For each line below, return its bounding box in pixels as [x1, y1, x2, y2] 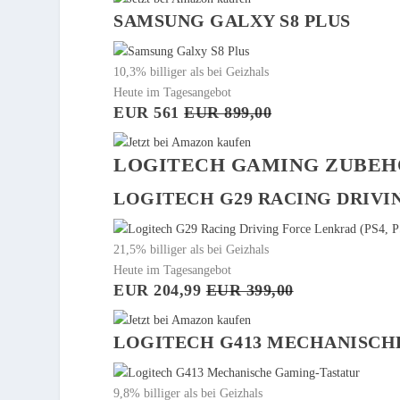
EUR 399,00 [205, 280, 294, 299]
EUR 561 [113, 103, 185, 121]
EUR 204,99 [113, 280, 206, 299]
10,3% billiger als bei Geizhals [113, 64, 270, 79]
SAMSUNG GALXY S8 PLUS [113, 10, 351, 30]
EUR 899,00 [184, 103, 272, 121]
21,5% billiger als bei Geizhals [113, 242, 270, 256]
